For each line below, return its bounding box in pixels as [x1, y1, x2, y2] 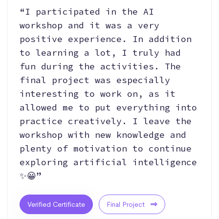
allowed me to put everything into [20, 102, 197, 113]
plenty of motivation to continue [20, 143, 192, 154]
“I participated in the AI [20, 6, 154, 18]
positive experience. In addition [20, 33, 192, 45]
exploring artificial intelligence [20, 156, 197, 168]
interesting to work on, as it [20, 88, 175, 100]
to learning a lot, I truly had [20, 47, 181, 59]
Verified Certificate [27, 200, 85, 209]
